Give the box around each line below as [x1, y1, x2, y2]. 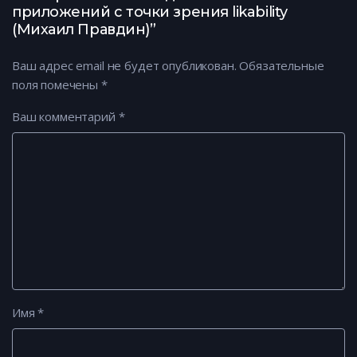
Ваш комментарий [12, 108, 119, 124]
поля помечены [12, 76, 101, 92]
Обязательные [236, 57, 324, 73]
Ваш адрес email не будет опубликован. [12, 57, 237, 73]
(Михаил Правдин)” [12, 20, 156, 38]
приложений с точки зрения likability [12, 2, 288, 21]
